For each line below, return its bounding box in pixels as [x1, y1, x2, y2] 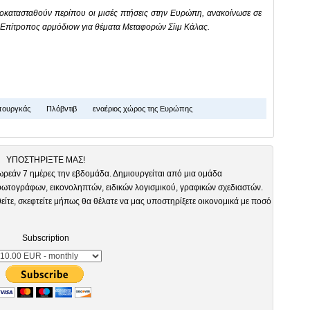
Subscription [22, 232, 69, 243]
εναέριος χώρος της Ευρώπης [91, 104, 192, 113]
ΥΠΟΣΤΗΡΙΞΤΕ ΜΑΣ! [6, 154, 85, 165]
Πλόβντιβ [44, 104, 77, 113]
